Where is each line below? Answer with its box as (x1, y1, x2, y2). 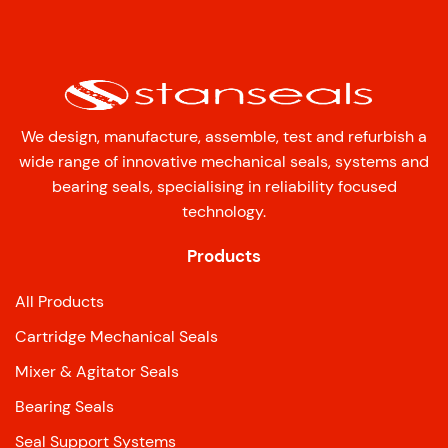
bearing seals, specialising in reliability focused (51, 176, 397, 198)
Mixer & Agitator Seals (15, 361, 179, 383)
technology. (182, 201, 266, 223)
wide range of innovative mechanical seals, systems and (19, 151, 429, 173)
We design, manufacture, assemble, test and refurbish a (21, 126, 427, 148)
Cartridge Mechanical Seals (15, 326, 218, 348)
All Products (15, 291, 104, 313)
